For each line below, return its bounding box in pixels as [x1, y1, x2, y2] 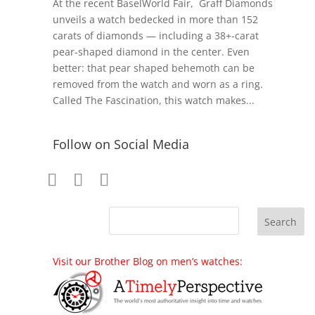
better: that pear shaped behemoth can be [52, 61, 255, 75]
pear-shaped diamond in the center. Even [52, 45, 250, 59]
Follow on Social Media [52, 136, 189, 153]
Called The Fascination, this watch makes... [52, 94, 255, 108]
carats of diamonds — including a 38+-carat [52, 29, 259, 43]
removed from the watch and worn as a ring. [52, 77, 263, 91]
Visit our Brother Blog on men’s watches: [52, 255, 243, 269]
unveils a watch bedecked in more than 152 [52, 13, 258, 27]
